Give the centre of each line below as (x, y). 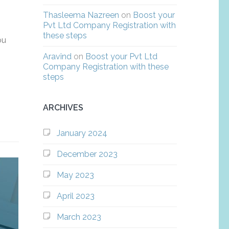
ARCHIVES (63, 108)
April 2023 (75, 196)
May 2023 (75, 175)
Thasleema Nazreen (81, 15)
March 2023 (79, 217)
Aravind (57, 56)
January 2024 (82, 133)
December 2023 (87, 154)
